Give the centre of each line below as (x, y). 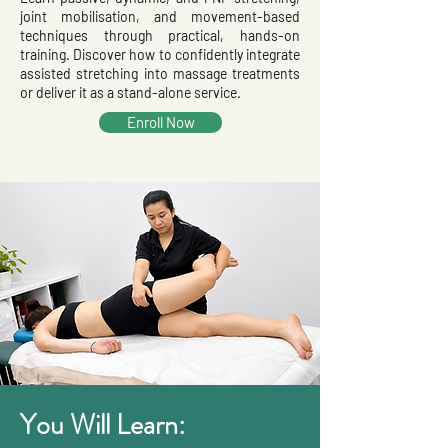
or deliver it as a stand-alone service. (130, 92)
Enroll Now (160, 121)
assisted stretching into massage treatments (160, 73)
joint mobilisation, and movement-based (160, 16)
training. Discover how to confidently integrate (160, 54)
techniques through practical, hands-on (160, 35)
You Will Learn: (102, 424)
